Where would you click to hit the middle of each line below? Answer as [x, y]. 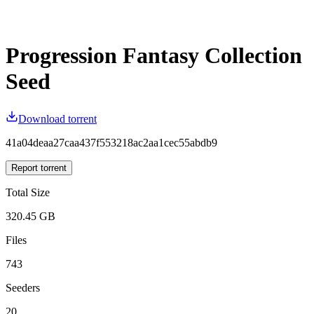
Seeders [23, 287]
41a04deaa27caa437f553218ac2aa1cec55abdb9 [111, 142]
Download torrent [57, 118]
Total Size [28, 192]
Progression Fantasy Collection [154, 56]
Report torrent [39, 168]
